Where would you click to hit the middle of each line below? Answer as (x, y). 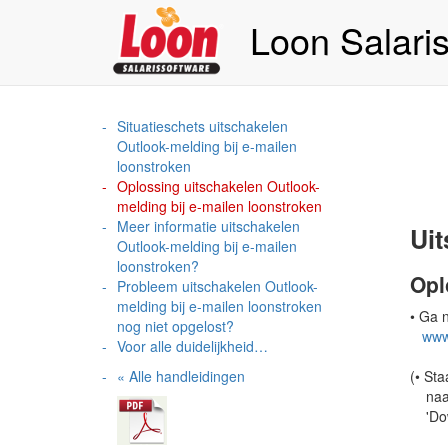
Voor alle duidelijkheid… (192, 346)
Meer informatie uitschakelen (208, 226)
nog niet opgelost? (175, 326)
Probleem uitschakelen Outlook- (217, 286)
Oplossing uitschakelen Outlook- (218, 186)
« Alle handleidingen (181, 376)
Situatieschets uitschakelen (202, 126)
